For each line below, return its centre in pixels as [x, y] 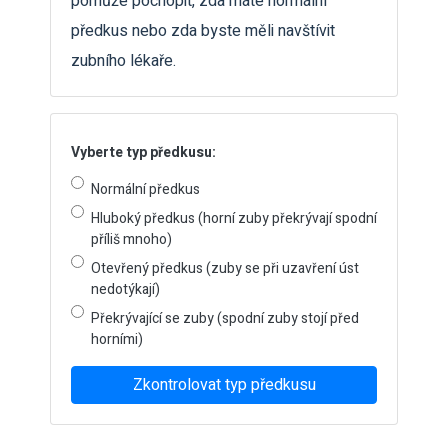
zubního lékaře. [123, 61]
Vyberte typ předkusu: [143, 152]
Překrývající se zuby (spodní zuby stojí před [225, 318]
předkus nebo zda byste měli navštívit [203, 31]
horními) [117, 339]
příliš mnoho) [131, 239]
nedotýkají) [125, 289]
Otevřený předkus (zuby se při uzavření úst [225, 268]
